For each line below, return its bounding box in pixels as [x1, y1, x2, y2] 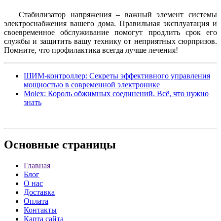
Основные [4, 138, 59, 151]
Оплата [24, 197, 48, 206]
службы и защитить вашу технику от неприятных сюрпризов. [4, 37, 217, 45]
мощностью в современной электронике [24, 80, 160, 89]
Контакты [24, 206, 57, 215]
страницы [59, 138, 116, 151]
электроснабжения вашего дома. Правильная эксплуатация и [4, 19, 217, 28]
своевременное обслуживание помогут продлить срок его [4, 28, 217, 37]
